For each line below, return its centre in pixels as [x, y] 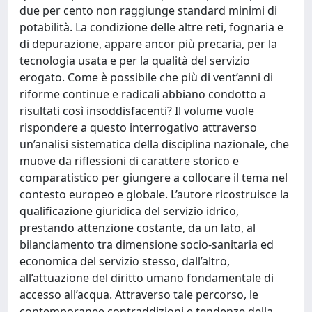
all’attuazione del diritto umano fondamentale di [147, 278]
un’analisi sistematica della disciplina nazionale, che [154, 144]
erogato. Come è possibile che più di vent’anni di [146, 77]
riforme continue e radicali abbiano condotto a [143, 94]
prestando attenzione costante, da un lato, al [138, 228]
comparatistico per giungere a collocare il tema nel [154, 178]
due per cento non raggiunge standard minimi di [148, 10]
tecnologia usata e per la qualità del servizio [135, 61]
